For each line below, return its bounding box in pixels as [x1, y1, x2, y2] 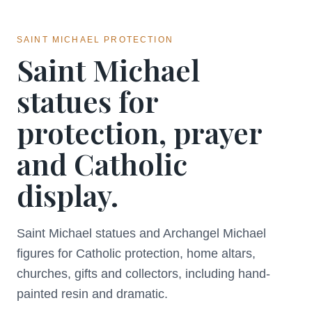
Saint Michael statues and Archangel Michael [17, 226, 266, 240]
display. [17, 175, 118, 214]
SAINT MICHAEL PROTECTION [17, 35, 173, 45]
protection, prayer [17, 113, 262, 152]
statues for [17, 81, 158, 120]
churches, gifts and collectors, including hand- [17, 267, 270, 281]
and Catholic [17, 144, 187, 183]
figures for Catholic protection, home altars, [17, 247, 256, 260]
